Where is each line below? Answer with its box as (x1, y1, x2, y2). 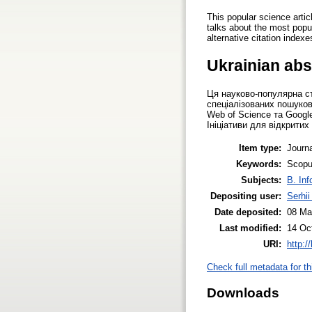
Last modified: (219, 222, 281, 233)
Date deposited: (214, 206, 281, 217)
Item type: (239, 142, 281, 153)
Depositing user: (210, 190, 281, 201)
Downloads (207, 285, 279, 300)
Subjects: (241, 174, 281, 185)
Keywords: (236, 158, 281, 169)
